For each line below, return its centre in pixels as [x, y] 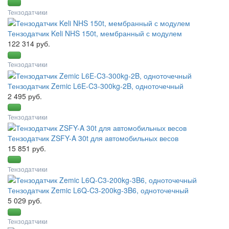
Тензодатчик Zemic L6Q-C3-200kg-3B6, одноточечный [98, 190]
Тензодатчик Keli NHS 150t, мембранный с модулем [95, 33]
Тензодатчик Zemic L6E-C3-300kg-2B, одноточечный [96, 86]
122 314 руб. [29, 44]
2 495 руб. [25, 96]
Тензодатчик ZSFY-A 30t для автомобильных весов [93, 138]
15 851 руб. [27, 148]
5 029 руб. [25, 201]
